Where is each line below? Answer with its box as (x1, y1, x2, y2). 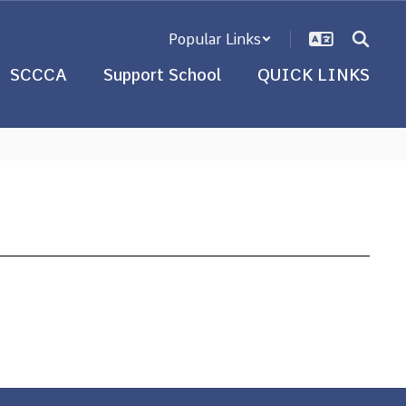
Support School (103, 65, 221, 84)
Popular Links (169, 30, 261, 48)
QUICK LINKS (257, 65, 370, 84)
